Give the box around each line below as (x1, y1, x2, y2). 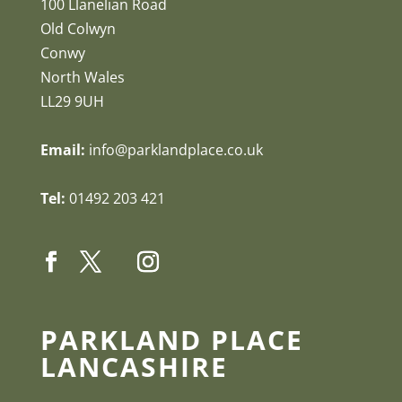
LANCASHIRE (39, 348, 228, 385)
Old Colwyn (39, 18, 116, 39)
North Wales (39, 66, 125, 87)
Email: (39, 139, 85, 160)
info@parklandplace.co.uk (88, 139, 263, 160)
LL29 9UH (39, 91, 104, 111)
